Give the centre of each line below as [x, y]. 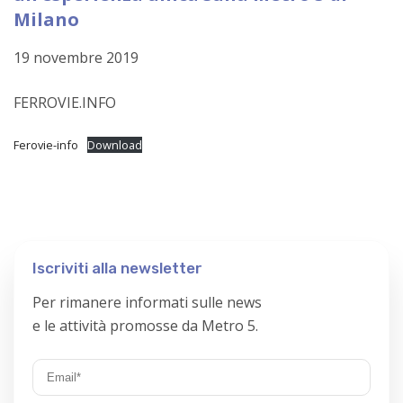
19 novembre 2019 [76, 58]
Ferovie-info [46, 145]
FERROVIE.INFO [65, 103]
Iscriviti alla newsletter [117, 268]
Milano [46, 19]
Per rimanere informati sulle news [147, 302]
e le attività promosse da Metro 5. [145, 326]
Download [114, 145]
